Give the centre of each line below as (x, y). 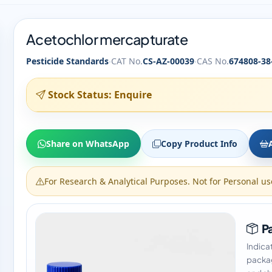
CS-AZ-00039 (168, 61)
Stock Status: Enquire (100, 95)
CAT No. (127, 61)
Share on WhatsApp (88, 144)
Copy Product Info (199, 144)
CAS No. (213, 61)
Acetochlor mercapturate (107, 39)
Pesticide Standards (67, 61)
